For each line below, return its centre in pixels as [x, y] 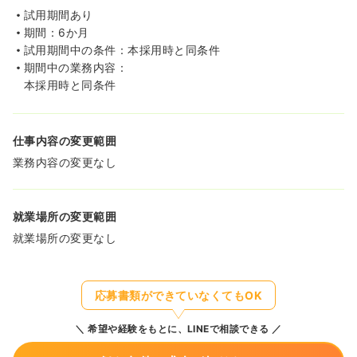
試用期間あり [59, 15]
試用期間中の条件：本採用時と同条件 [122, 50]
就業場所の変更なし [65, 238]
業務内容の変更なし [65, 163]
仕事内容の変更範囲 [65, 141]
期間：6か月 [57, 33]
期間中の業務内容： [76, 68]
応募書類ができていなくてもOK [178, 296]
